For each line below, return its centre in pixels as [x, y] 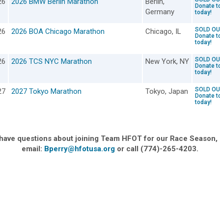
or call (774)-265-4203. [156, 149]
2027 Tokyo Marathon [47, 91]
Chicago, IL [164, 31]
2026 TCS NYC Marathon [52, 61]
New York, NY [167, 61]
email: [32, 149]
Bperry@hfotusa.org [79, 149]
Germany [160, 12]
